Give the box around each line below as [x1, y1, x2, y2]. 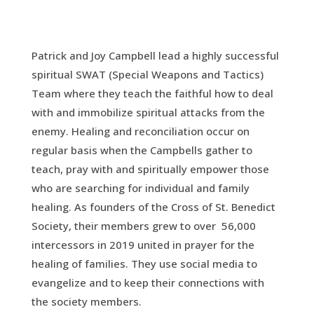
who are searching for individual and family [31, 180, 250, 195]
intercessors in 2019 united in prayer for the [31, 237, 254, 252]
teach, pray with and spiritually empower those [31, 161, 269, 176]
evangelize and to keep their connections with [31, 275, 264, 289]
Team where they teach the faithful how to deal [31, 86, 273, 100]
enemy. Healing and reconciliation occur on [31, 123, 250, 138]
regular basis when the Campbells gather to [31, 142, 252, 157]
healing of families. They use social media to [31, 256, 257, 271]
